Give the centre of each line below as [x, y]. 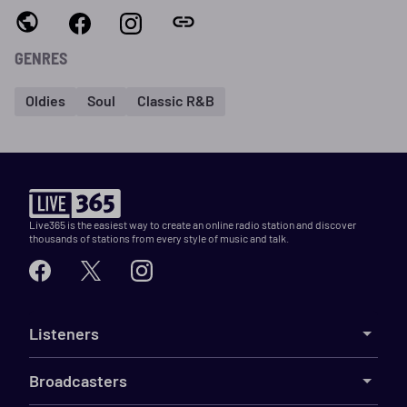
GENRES [41, 58]
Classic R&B [176, 101]
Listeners [64, 333]
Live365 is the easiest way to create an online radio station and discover [193, 224]
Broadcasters [78, 380]
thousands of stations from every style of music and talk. [159, 238]
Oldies [45, 101]
